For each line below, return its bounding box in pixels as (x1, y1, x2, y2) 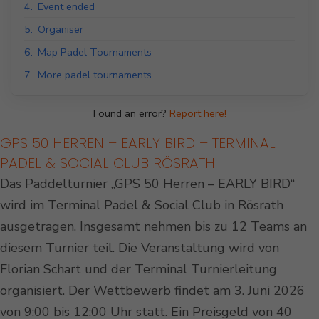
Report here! (169, 106, 226, 121)
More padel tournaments (38, 68, 152, 83)
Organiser (38, 22, 83, 37)
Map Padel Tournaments (38, 45, 152, 60)
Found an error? (93, 106, 169, 121)
